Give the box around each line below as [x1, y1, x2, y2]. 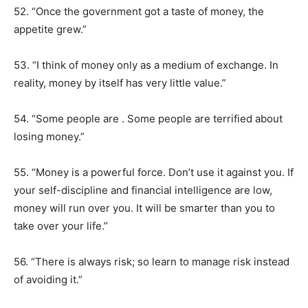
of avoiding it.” [14, 273, 82, 286]
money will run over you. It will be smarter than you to [14, 201, 275, 214]
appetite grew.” [14, 23, 87, 36]
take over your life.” [14, 219, 108, 232]
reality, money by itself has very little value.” [14, 76, 226, 89]
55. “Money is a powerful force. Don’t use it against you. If [14, 166, 294, 179]
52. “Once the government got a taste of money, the [14, 5, 264, 18]
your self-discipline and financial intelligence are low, [14, 184, 272, 197]
